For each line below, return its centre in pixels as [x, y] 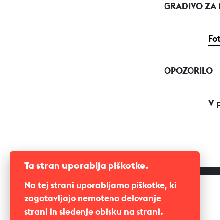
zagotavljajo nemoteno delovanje [92, 198]
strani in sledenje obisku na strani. [93, 212]
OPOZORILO [189, 71]
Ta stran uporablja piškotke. [86, 165]
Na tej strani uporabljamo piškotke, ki [100, 185]
